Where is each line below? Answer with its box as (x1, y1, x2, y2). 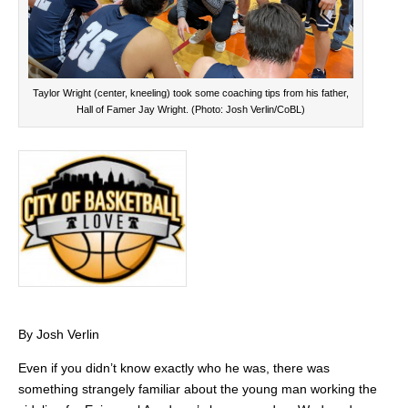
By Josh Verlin (18, 327, 99, 342)
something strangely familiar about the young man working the (18, 382, 377, 397)
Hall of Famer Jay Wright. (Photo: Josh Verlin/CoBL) (76, 103, 305, 115)
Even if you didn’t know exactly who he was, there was (18, 361, 330, 376)
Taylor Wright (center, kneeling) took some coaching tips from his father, (33, 87, 349, 98)
